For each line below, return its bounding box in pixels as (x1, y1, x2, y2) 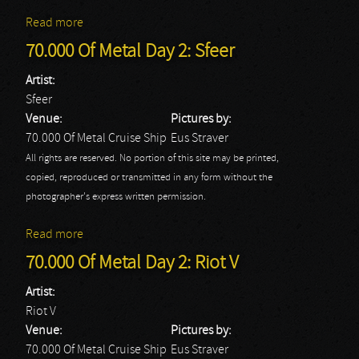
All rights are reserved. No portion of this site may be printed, (26, 153, 279, 164)
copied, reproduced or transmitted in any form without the (26, 172, 272, 184)
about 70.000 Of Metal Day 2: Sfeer (83, 228, 261, 241)
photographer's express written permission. (26, 192, 206, 203)
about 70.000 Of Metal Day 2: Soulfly (83, 17, 271, 30)
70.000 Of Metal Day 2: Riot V (26, 254, 239, 273)
